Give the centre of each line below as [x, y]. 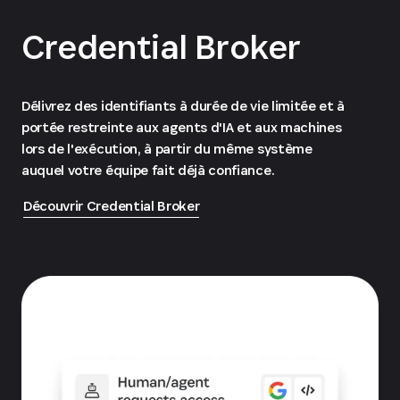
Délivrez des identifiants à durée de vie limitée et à [183, 106]
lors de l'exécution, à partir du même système [167, 149]
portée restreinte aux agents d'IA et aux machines [182, 128]
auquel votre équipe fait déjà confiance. [148, 171]
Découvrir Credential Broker [112, 206]
